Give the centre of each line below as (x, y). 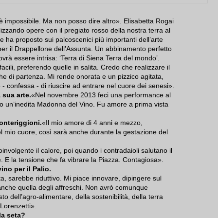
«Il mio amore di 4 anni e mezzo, (92, 123)
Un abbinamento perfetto (132, 49)
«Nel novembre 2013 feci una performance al (101, 95)
